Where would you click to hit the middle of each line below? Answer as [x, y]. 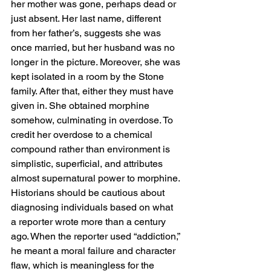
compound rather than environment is [92, 149]
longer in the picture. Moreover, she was [97, 62]
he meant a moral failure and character [94, 250]
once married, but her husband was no [94, 47]
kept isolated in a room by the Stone [89, 76]
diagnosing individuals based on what [93, 207]
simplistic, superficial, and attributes [88, 163]
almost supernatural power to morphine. [96, 178]
